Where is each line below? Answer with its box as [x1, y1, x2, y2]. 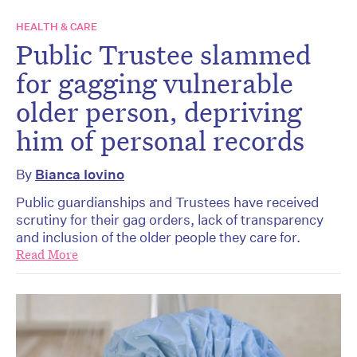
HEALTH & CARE [16, 20, 97, 34]
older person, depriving [16, 94, 302, 130]
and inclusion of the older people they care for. [16, 229, 300, 246]
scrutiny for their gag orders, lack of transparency [16, 211, 324, 229]
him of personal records [16, 123, 304, 159]
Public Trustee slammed [16, 37, 311, 73]
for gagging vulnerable [16, 65, 293, 101]
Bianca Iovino [35, 166, 124, 183]
